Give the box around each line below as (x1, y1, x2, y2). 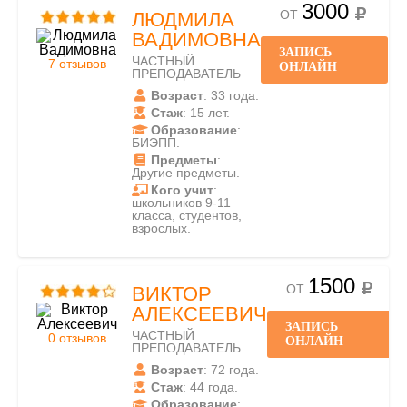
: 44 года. (183, 380, 238, 394)
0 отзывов (48, 331, 106, 345)
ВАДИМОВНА (132, 28, 261, 51)
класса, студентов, (132, 208, 242, 223)
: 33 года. (203, 88, 259, 103)
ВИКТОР (132, 283, 212, 305)
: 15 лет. (183, 105, 230, 120)
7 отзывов (48, 56, 106, 71)
